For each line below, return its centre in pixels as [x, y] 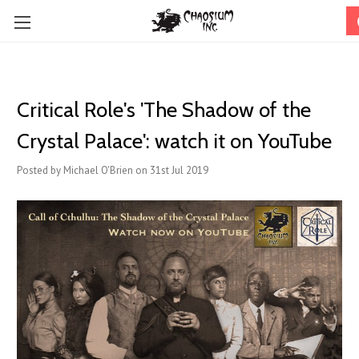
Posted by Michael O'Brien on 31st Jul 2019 [113, 170]
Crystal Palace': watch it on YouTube [174, 141]
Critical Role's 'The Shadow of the [164, 110]
